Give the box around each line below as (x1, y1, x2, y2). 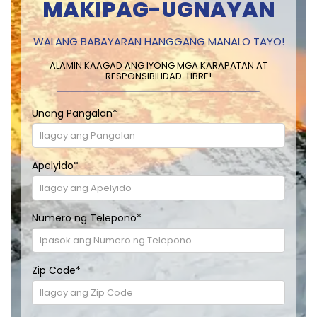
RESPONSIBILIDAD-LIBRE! (105, 69, 212, 83)
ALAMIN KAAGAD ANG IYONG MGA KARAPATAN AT (50, 59, 267, 73)
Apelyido (32, 158, 74, 173)
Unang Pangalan (32, 106, 113, 121)
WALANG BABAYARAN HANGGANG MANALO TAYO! (33, 34, 284, 50)
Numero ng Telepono (32, 211, 137, 226)
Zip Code (32, 263, 76, 278)
